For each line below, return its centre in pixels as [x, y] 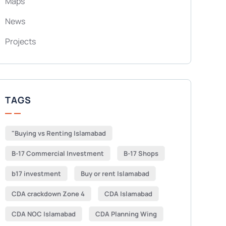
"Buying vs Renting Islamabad [59, 133]
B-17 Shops [141, 153]
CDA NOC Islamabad [43, 214]
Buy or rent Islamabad [115, 174]
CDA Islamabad [128, 194]
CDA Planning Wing [126, 214]
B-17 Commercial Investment [58, 153]
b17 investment [36, 174]
